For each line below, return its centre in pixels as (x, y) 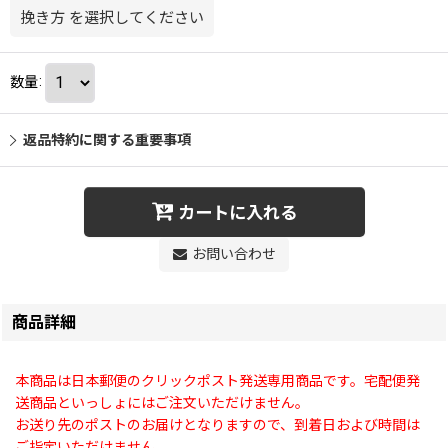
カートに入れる (237, 213)
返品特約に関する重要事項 (107, 139)
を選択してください (136, 17)
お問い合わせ (233, 253)
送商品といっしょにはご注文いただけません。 (162, 402)
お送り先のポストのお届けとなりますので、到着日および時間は (217, 424)
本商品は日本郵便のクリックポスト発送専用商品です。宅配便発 (217, 380)
